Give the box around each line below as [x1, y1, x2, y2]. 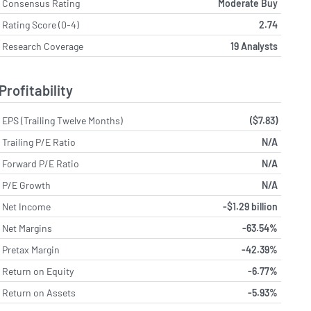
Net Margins [2, 221, 53, 234]
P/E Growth [2, 178, 51, 191]
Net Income [2, 200, 51, 212]
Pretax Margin [2, 243, 60, 255]
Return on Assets [2, 286, 76, 299]
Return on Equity [2, 264, 74, 277]
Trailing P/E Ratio [2, 135, 76, 148]
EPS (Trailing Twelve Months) [2, 114, 124, 126]
